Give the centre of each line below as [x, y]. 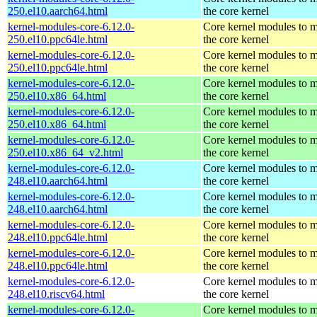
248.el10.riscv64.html [56, 294]
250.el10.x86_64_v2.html [65, 152]
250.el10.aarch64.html [58, 11]
